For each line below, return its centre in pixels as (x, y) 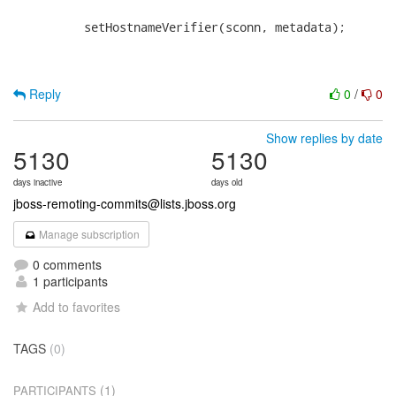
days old (227, 182)
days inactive (38, 182)
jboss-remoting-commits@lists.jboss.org (125, 203)
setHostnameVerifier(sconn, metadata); (179, 27)
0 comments (65, 264)
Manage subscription (88, 234)
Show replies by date (324, 138)
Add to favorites (77, 307)
